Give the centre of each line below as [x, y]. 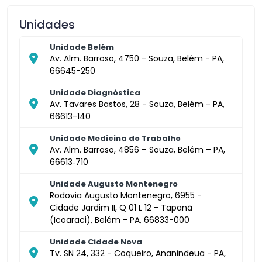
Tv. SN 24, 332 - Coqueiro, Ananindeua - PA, [138, 253]
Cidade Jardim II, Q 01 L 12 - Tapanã [121, 207]
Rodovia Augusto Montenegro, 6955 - [126, 195]
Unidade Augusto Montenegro [114, 184]
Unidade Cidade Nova [96, 242]
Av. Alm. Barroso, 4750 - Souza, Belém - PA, [137, 58]
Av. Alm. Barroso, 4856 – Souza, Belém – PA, [137, 149]
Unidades [47, 24]
